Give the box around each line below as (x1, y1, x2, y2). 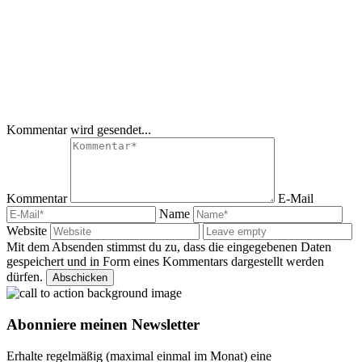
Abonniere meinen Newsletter (6, 316, 200, 334)
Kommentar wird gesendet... (6, 123, 151, 137)
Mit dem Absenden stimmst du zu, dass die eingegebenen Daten (6, 240, 331, 255)
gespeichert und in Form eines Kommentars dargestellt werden (6, 255, 324, 269)
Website (6, 224, 50, 238)
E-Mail (278, 192, 314, 206)
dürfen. (6, 270, 43, 284)
